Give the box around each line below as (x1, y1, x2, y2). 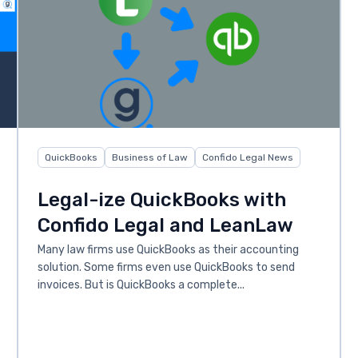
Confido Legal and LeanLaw (37, 214, 293, 237)
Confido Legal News (201, 152, 293, 164)
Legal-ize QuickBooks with (37, 189, 286, 212)
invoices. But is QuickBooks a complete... (37, 278, 245, 292)
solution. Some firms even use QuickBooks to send (37, 261, 295, 275)
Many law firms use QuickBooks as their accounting (37, 243, 299, 257)
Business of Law (111, 152, 188, 164)
